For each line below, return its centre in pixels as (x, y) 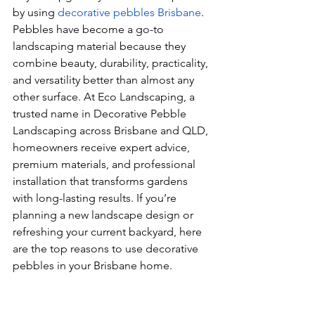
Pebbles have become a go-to (90, 29)
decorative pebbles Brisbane (129, 12)
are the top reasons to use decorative (107, 249)
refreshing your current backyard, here (109, 232)
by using (35, 12)
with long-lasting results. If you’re (96, 198)
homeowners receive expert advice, (103, 147)
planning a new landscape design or (104, 215)
